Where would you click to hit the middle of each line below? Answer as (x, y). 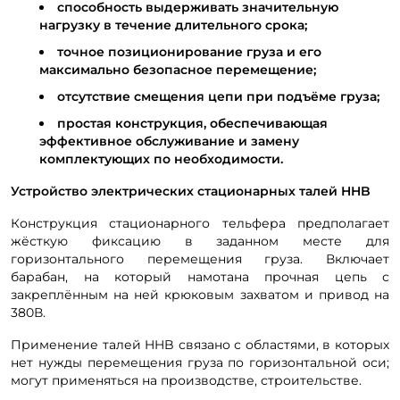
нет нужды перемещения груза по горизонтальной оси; (200, 362)
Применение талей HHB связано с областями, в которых (200, 344)
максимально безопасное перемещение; (178, 69)
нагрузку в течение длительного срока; (173, 25)
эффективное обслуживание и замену (169, 141)
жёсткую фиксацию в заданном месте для (200, 241)
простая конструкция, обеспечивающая (192, 123)
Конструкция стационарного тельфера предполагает (200, 223)
